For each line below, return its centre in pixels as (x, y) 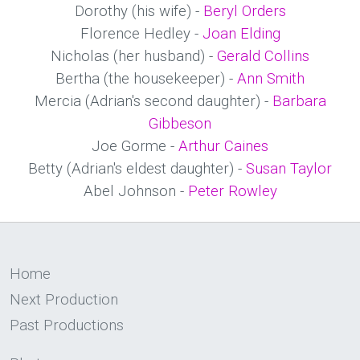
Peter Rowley (232, 191)
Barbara (299, 101)
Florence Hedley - (141, 34)
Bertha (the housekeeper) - (146, 79)
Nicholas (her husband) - (134, 56)
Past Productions (67, 325)
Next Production (64, 300)
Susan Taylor (289, 169)
